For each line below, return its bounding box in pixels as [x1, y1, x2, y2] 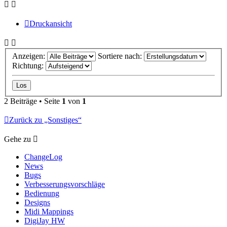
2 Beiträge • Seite [4, 97, 62, 106]
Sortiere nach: [98, 52, 144, 61]
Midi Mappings [24, 207, 73, 216]
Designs [24, 198, 50, 207]
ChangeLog [24, 153, 62, 162]
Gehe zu [4, 135, 31, 144]
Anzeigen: [12, 52, 47, 61]
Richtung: [12, 61, 46, 70]
